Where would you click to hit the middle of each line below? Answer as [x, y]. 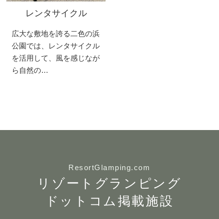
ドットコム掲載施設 [109, 201]
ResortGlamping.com [109, 167]
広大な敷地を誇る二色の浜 [55, 33]
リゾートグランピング [109, 183]
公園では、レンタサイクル [55, 46]
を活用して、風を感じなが [55, 58]
